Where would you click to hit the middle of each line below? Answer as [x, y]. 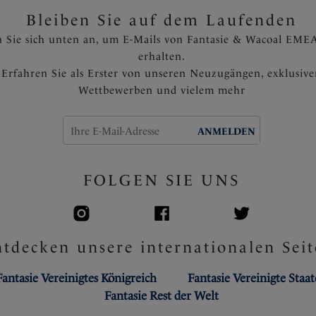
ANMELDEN [226, 131]
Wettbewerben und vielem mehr [162, 91]
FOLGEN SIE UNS [162, 180]
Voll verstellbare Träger [225, 10]
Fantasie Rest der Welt [162, 296]
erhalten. [162, 57]
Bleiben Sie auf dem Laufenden [162, 20]
